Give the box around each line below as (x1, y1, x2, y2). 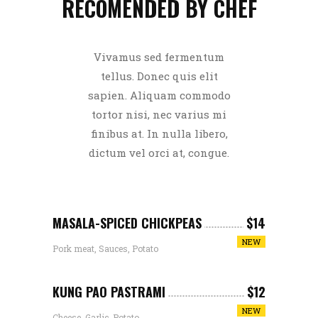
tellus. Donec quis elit (100, 69, 218, 84)
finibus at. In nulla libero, (90, 126, 228, 141)
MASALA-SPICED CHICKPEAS (53, 214, 202, 233)
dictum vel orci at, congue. (89, 146, 229, 160)
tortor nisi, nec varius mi (92, 107, 226, 122)
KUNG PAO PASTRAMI (53, 283, 165, 302)
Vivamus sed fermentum (94, 50, 224, 65)
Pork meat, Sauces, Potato (53, 243, 158, 255)
